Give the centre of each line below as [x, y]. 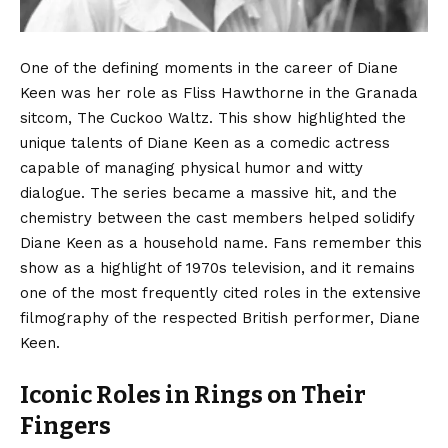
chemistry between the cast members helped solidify [217, 217]
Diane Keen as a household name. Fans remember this [221, 242]
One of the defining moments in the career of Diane [209, 67]
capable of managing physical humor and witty [191, 167]
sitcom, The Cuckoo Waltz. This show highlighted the [213, 117]
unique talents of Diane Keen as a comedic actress [205, 142]
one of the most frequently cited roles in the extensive [220, 292]
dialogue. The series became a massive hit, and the [208, 192]
